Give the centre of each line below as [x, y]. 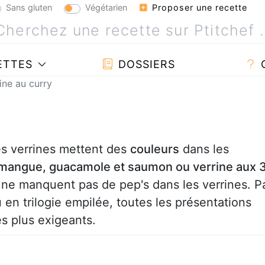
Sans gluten [29, 7]
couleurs [155, 149]
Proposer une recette [198, 7]
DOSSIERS [145, 64]
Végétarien [106, 7]
